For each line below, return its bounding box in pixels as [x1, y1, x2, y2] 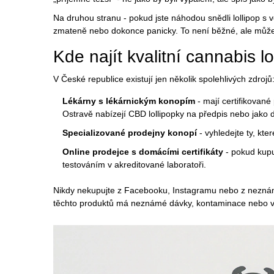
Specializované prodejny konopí [62, 127, 197, 138]
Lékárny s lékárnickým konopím [62, 95, 195, 106]
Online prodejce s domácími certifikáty [62, 146, 223, 157]
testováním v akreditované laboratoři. [62, 159, 206, 169]
